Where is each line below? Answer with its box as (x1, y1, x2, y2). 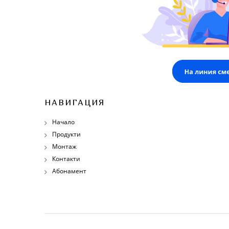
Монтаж (52, 142, 77, 151)
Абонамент (52, 167, 86, 176)
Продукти (52, 130, 81, 139)
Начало (52, 118, 75, 127)
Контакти (52, 154, 80, 164)
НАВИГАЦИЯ (44, 97, 105, 108)
